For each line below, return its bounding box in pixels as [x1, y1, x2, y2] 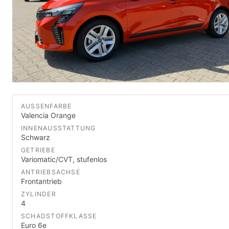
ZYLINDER [21, 190, 56, 198]
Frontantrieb [21, 176, 62, 186]
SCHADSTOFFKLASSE [21, 212, 97, 220]
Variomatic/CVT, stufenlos [21, 154, 107, 164]
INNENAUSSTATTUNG [21, 124, 96, 132]
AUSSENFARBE [21, 102, 68, 110]
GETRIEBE [21, 146, 55, 154]
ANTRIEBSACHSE [21, 168, 80, 176]
